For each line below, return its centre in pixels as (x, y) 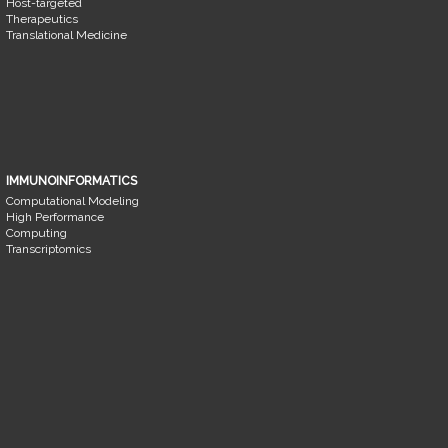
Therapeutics (41, 18)
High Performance (54, 216)
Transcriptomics (48, 248)
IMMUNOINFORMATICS (71, 180)
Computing (36, 232)
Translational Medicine (66, 34)
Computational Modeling (72, 200)
